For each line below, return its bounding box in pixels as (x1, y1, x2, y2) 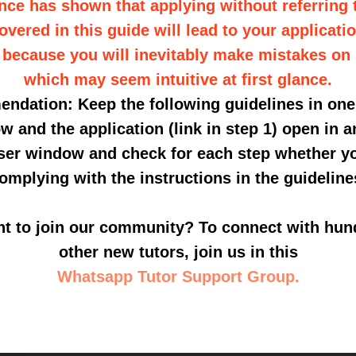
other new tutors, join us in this (58, 243, 298, 261)
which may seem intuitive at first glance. (24, 71, 332, 88)
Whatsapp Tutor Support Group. (56, 268, 300, 285)
